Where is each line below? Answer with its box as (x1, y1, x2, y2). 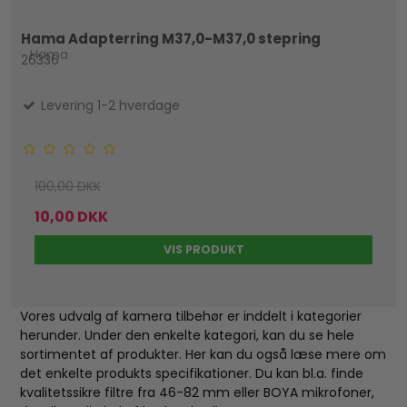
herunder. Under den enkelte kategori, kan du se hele (20, 326, 355, 345)
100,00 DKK (35, 177, 102, 196)
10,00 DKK (35, 206, 109, 228)
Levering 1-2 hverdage (37, 96, 181, 115)
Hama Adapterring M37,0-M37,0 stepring (21, 28, 322, 48)
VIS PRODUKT (163, 242, 244, 258)
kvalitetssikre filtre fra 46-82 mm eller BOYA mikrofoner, (20, 383, 375, 402)
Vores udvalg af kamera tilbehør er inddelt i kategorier (20, 307, 362, 326)
